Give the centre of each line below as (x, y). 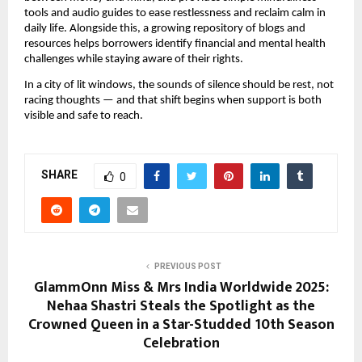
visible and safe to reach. (84, 116)
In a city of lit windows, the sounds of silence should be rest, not (179, 86)
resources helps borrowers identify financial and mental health (175, 44)
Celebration (181, 343)
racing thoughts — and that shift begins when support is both (173, 101)
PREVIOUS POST (187, 266)
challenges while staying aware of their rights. (134, 60)
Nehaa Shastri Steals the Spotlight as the (181, 306)
